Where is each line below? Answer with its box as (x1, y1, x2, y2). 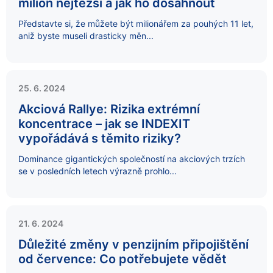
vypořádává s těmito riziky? (18, 130, 181, 146)
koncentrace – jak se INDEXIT (18, 116, 190, 131)
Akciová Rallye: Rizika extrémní (18, 101, 200, 116)
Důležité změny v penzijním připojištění (18, 237, 249, 252)
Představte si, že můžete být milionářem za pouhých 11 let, (18, 18, 253, 29)
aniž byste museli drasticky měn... (18, 30, 154, 41)
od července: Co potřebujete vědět (18, 252, 227, 267)
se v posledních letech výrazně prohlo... (18, 165, 177, 176)
